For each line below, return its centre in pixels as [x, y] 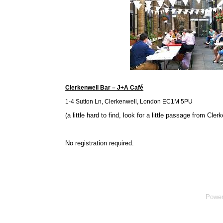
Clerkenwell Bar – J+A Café [105, 88]
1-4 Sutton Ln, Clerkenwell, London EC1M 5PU [129, 102]
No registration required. [100, 143]
